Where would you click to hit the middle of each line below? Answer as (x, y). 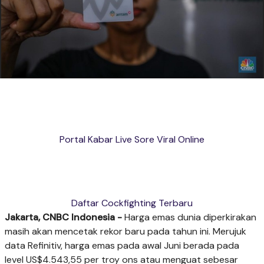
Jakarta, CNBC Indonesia (60, 217)
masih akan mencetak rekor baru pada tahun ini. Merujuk (126, 232)
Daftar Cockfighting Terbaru (132, 203)
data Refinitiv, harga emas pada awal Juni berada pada (122, 246)
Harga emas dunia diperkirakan (189, 217)
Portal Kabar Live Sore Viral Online (132, 140)
